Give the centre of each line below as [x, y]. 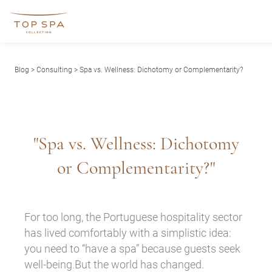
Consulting [54, 70]
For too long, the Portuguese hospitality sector [133, 217]
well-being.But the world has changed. [114, 264]
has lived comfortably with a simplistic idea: [128, 233]
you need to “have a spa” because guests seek [132, 248]
